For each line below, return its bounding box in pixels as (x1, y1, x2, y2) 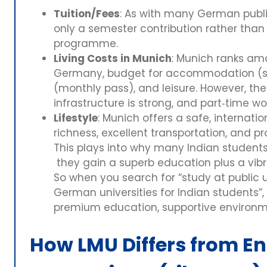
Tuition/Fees (54, 6, 120, 21)
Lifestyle (54, 110, 98, 125)
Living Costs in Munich (54, 51, 172, 66)
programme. (54, 36, 118, 51)
